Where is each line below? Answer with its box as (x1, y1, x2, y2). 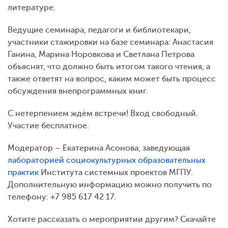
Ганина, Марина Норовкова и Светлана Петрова (8, 49, 194, 59)
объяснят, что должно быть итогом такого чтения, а (8, 62, 210, 71)
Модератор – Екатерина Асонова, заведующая (8, 143, 190, 153)
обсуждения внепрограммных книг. (8, 86, 148, 96)
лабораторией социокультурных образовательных (8, 155, 206, 165)
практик (8, 167, 39, 177)
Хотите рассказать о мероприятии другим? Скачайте (8, 214, 216, 224)
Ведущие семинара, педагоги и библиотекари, (8, 25, 191, 35)
